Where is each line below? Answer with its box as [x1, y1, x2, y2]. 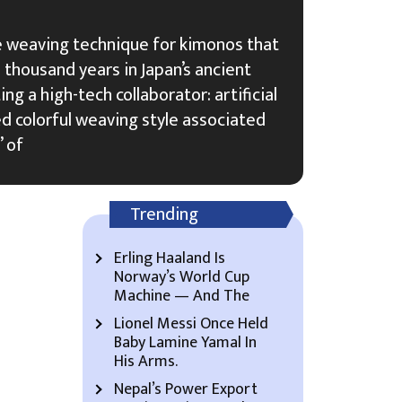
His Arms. [114, 348, 178, 375]
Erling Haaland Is [114, 245, 225, 272]
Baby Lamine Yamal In [114, 329, 257, 356]
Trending [130, 199, 198, 230]
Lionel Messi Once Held [114, 310, 268, 337]
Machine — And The [114, 283, 249, 310]
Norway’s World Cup [114, 264, 249, 291]
